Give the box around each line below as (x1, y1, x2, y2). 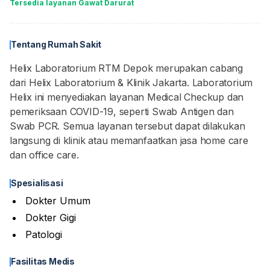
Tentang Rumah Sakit (11, 39, 102, 49)
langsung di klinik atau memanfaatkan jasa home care (10, 134, 248, 146)
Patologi (25, 228, 62, 240)
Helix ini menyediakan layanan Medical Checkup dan (10, 91, 244, 103)
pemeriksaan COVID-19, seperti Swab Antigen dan (10, 105, 234, 118)
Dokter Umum (25, 195, 90, 207)
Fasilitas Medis (11, 256, 75, 266)
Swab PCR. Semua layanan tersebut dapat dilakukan (10, 120, 245, 132)
